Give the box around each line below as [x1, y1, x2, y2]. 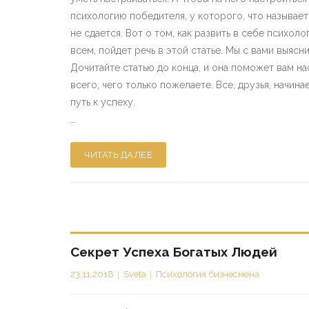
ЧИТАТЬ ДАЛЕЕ [84, 150, 152, 160]
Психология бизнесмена [156, 269, 259, 279]
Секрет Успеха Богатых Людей [70, 244, 277, 259]
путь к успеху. [70, 97, 135, 108]
